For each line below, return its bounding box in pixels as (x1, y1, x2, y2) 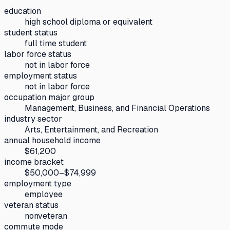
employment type (4, 178, 71, 189)
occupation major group (4, 91, 94, 103)
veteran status (4, 199, 59, 210)
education (4, 5, 41, 16)
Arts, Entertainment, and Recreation (25, 124, 158, 135)
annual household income (4, 135, 101, 146)
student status (4, 27, 57, 38)
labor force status (4, 48, 71, 60)
